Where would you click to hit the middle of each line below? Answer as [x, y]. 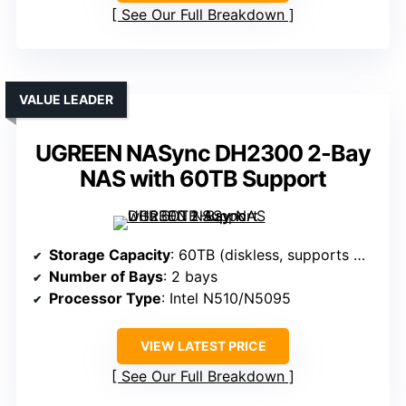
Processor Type [105, 299]
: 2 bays [190, 277]
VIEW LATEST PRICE [203, 346]
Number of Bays [106, 277]
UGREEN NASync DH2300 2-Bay [203, 154]
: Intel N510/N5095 [226, 299]
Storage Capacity [110, 255]
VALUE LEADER [66, 100]
